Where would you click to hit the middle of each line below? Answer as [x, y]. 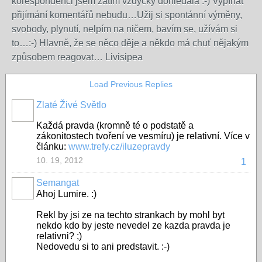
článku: [52, 146]
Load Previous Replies [131, 84]
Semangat [58, 183]
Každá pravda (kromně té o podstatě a [115, 125]
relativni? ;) [59, 236]
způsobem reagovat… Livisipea [77, 57]
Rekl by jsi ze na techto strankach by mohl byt [130, 215]
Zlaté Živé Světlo [71, 105]
